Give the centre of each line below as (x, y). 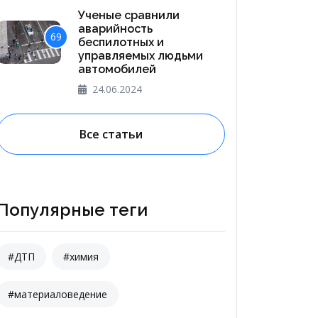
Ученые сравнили (129, 15)
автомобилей (117, 69)
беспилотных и (121, 42)
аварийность (116, 28)
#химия (81, 256)
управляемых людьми (141, 55)
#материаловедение (57, 294)
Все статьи (111, 134)
